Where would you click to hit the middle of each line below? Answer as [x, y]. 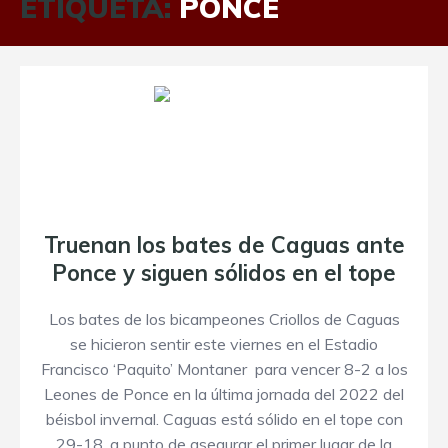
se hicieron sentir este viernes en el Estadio [224, 344]
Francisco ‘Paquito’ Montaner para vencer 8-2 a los [224, 369]
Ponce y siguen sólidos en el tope [224, 273]
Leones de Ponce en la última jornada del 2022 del [224, 394]
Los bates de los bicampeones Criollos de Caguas [224, 319]
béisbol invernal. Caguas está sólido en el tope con [224, 419]
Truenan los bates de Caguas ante [224, 245]
